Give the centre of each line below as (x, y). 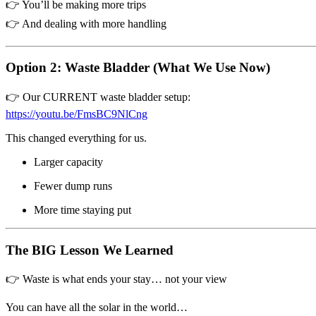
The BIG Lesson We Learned (90, 250)
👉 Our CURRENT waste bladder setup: (98, 97)
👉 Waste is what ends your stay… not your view (116, 279)
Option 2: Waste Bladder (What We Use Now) (138, 68)
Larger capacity (68, 162)
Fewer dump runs (73, 186)
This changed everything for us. (76, 138)
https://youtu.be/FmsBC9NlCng (77, 114)
